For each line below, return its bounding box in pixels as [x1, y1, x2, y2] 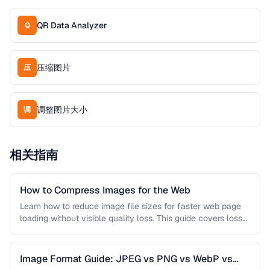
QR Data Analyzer [37, 20, 107, 31]
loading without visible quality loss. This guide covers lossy [20, 213, 247, 224]
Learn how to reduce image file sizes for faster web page [20, 201, 241, 212]
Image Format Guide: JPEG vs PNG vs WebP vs [20, 253, 233, 265]
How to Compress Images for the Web [20, 184, 190, 196]
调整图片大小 [37, 104, 87, 115]
